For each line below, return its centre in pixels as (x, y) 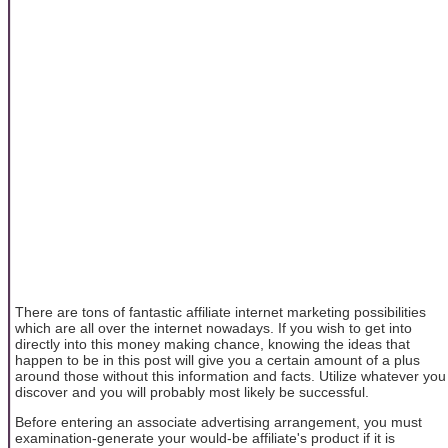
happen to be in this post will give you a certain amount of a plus (217, 359)
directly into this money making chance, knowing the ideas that (212, 343)
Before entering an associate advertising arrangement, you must (218, 422)
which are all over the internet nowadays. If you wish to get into (213, 327)
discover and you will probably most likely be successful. (192, 391)
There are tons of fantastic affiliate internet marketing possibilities (220, 311)
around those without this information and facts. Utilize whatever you (230, 375)
